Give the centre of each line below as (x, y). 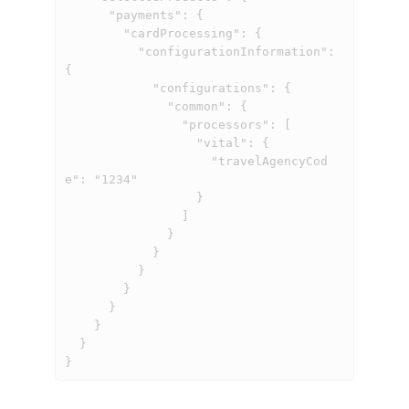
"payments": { (86, 15)
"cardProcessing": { (94, 33)
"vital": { (130, 142)
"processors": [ (123, 124)
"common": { (115, 106)
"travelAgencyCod (137, 161)
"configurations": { (108, 88)
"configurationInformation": (101, 51)
